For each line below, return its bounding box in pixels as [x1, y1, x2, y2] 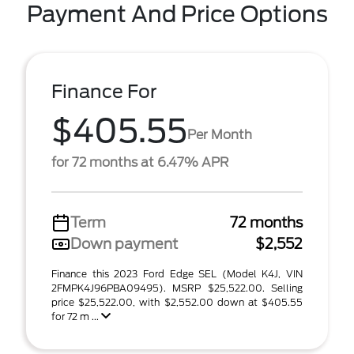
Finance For [51, 81, 157, 103]
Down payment [70, 235, 178, 252]
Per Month [187, 126, 252, 142]
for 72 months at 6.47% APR [51, 155, 228, 170]
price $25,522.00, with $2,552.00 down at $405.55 [51, 296, 303, 308]
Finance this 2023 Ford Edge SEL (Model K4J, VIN [51, 268, 303, 280]
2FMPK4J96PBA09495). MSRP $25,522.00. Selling [51, 282, 303, 294]
